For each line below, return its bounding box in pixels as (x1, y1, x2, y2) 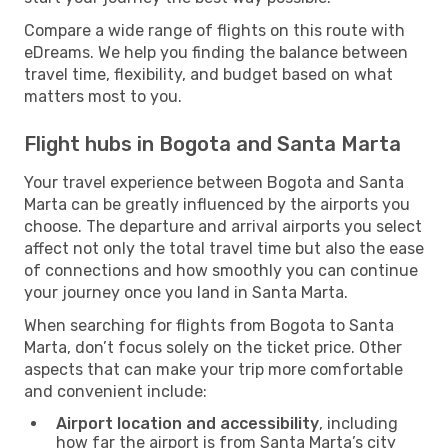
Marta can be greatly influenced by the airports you (24, 194, 410, 214)
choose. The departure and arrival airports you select (24, 216, 422, 236)
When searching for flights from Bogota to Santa (24, 315, 394, 335)
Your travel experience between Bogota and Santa (24, 172, 404, 192)
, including (319, 413, 398, 433)
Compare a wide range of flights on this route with (24, 20, 405, 40)
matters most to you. (24, 86, 182, 106)
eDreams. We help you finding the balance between (24, 42, 408, 62)
